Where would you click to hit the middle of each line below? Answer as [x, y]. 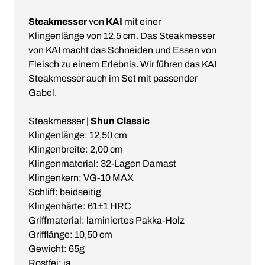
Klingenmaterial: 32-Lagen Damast [102, 164]
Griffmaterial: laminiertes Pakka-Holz [106, 221]
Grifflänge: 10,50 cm [70, 235]
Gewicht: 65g [56, 249]
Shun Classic [120, 121]
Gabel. [43, 93]
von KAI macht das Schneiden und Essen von [122, 50]
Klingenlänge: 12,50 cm [78, 135]
